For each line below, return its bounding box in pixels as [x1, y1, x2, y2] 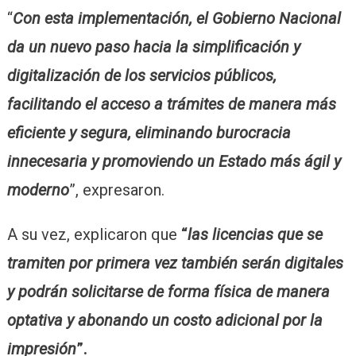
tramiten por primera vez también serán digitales [6, 253, 343, 273]
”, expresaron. [68, 180, 164, 199]
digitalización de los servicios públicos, [6, 65, 277, 85]
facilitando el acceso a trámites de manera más [6, 94, 336, 114]
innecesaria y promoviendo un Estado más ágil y [6, 151, 341, 171]
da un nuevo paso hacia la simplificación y [6, 37, 300, 56]
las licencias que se [187, 224, 323, 244]
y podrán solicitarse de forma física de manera [6, 281, 330, 301]
